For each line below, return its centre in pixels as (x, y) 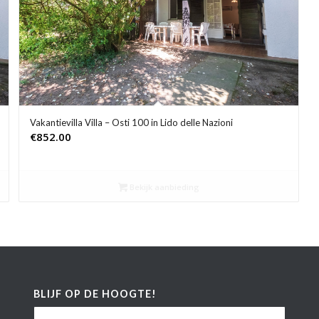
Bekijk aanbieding (163, 187)
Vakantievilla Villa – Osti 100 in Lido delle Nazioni (131, 123)
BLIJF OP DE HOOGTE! (95, 293)
